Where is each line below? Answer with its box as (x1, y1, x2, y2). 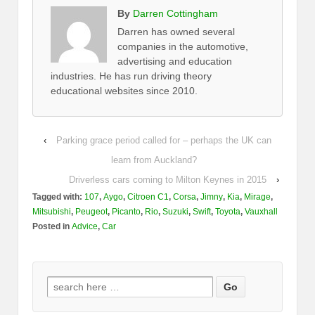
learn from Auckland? (111, 155, 197, 166)
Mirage (244, 192, 271, 202)
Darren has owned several (117, 26, 235, 38)
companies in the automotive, (117, 41, 248, 53)
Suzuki (162, 207, 188, 217)
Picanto (112, 207, 141, 217)
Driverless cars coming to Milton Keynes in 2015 (69, 174, 266, 186)
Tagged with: (32, 192, 84, 202)
